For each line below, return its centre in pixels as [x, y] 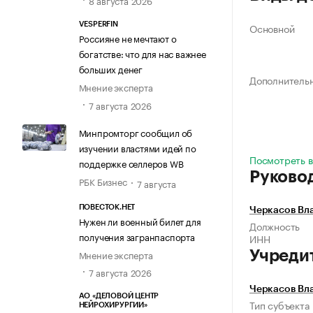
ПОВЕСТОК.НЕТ [107, 207]
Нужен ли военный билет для [140, 220]
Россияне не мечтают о [128, 38]
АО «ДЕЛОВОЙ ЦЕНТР [119, 296]
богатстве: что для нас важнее [142, 53]
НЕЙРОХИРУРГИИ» [113, 305]
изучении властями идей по [137, 147]
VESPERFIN [98, 24]
